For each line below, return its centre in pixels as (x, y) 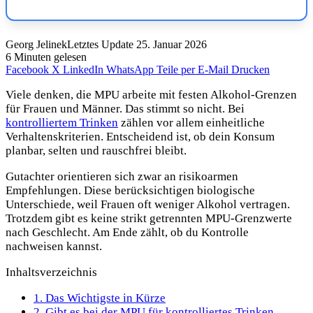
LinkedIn (83, 69)
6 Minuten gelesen (46, 57)
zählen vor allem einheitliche (191, 122)
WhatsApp (130, 69)
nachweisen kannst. (54, 246)
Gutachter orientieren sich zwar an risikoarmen (122, 176)
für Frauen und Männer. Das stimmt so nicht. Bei (125, 108)
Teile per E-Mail (192, 69)
